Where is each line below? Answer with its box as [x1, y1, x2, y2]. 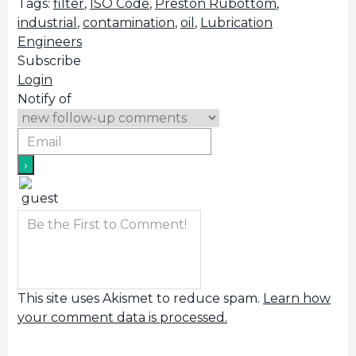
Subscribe [17, 53, 81, 69]
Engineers [17, 34, 82, 50]
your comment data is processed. [17, 309, 227, 325]
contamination [83, 15, 175, 31]
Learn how [263, 290, 331, 306]
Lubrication [200, 15, 273, 31]
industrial [17, 15, 77, 31]
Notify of [17, 91, 72, 107]
